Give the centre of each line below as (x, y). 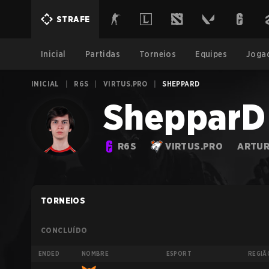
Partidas (103, 54)
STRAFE (73, 19)
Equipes (211, 54)
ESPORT (179, 253)
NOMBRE (95, 253)
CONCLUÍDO (64, 230)
